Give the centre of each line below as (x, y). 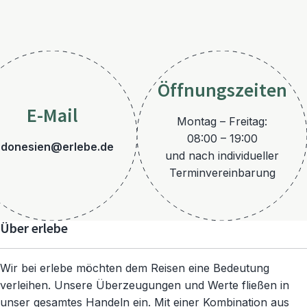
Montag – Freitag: (222, 121)
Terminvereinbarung (222, 172)
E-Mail (52, 116)
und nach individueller (222, 155)
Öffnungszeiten (222, 90)
